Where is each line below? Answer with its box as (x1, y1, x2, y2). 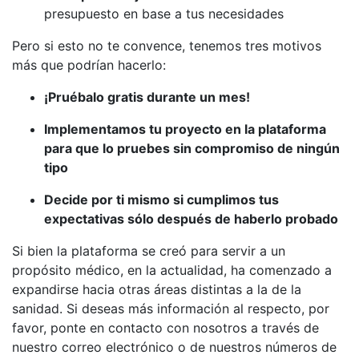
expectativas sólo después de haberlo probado (44, 211, 338, 227)
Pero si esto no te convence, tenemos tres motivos (12, 38, 321, 54)
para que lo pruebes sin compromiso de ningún (44, 140, 340, 156)
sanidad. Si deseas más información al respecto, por (12, 301, 329, 317)
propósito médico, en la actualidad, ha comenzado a (12, 262, 332, 278)
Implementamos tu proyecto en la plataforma (44, 121, 326, 137)
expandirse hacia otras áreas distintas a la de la (12, 281, 301, 297)
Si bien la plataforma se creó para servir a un (12, 243, 285, 259)
